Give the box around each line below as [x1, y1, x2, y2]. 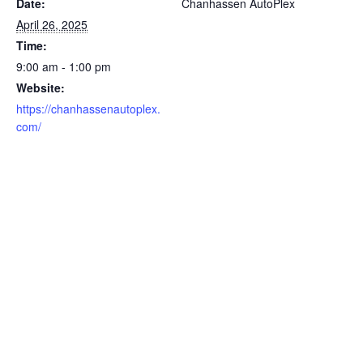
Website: [16, 79, 65, 96]
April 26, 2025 [16, 16, 88, 33]
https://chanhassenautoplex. [16, 100, 160, 117]
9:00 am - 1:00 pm [16, 58, 111, 75]
